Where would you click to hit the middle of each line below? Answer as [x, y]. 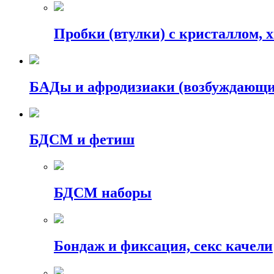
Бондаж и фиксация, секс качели [163, 246]
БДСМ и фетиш [82, 140]
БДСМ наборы [103, 193]
